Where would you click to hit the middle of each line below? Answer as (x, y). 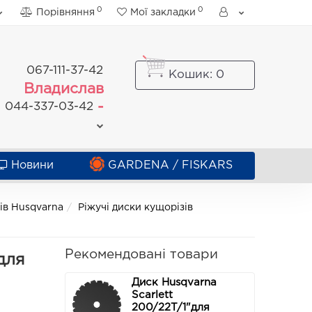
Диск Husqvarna (174, 282)
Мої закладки (163, 13)
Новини (32, 165)
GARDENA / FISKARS (170, 165)
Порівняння (65, 13)
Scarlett (153, 295)
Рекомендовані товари (142, 255)
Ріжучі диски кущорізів (136, 208)
